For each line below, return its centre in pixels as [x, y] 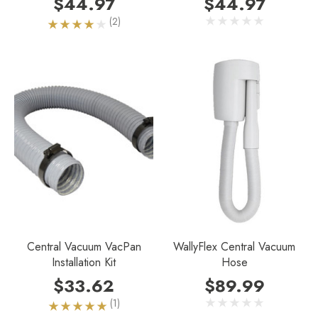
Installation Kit [84, 263]
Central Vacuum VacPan [84, 247]
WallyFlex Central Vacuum [234, 247]
